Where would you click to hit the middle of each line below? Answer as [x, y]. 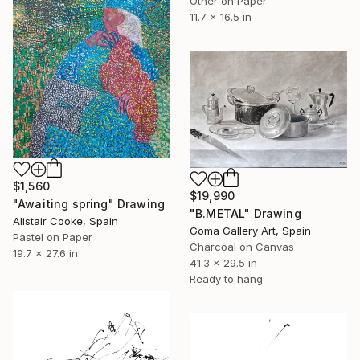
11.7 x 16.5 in [221, 17]
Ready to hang [226, 279]
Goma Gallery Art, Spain [250, 231]
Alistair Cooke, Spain [65, 221]
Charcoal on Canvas [242, 247]
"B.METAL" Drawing [245, 214]
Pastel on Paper [53, 237]
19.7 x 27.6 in [45, 253]
